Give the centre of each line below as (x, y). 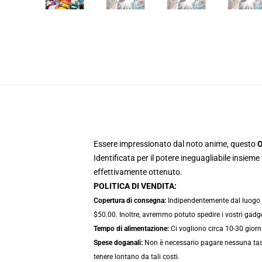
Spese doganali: (118, 243)
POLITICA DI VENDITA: (135, 186)
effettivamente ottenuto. (138, 172)
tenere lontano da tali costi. (137, 257)
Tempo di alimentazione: (131, 229)
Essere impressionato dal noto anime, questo (175, 144)
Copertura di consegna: (130, 201)
